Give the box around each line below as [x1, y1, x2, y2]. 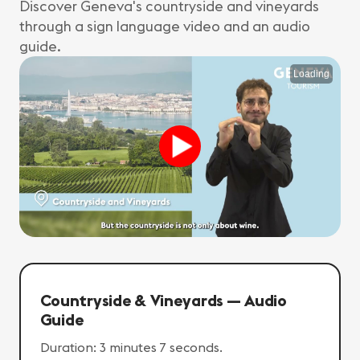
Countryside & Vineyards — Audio [39, 290, 288, 310]
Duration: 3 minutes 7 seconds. [39, 339, 223, 355]
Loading [293, 67, 329, 80]
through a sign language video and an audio [19, 16, 310, 35]
